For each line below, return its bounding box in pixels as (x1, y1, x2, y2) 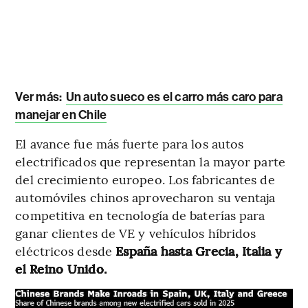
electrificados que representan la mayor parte (15, 152, 285, 170)
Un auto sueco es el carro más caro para (65, 89, 283, 104)
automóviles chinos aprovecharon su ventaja (15, 188, 276, 206)
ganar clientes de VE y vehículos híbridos (15, 223, 256, 241)
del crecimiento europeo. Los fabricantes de (15, 170, 275, 188)
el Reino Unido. (15, 259, 107, 277)
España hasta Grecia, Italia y (115, 241, 283, 259)
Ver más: (15, 89, 65, 104)
